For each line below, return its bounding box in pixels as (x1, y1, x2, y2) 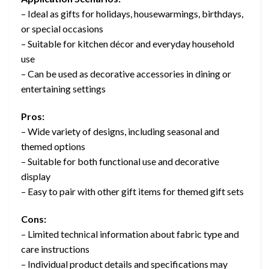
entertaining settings (21, 83, 106, 95)
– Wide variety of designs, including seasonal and (21, 125, 219, 138)
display (21, 171, 50, 183)
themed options (21, 141, 85, 153)
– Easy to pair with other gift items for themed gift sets (21, 186, 244, 198)
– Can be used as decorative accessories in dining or (21, 68, 231, 80)
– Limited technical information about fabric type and (21, 228, 239, 240)
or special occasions (21, 23, 103, 35)
